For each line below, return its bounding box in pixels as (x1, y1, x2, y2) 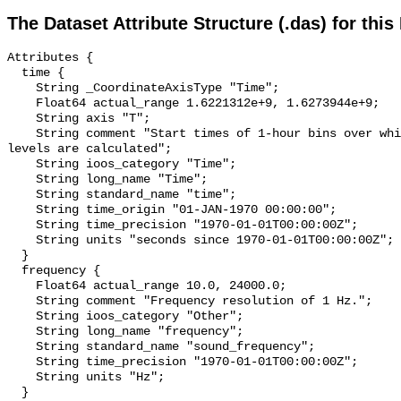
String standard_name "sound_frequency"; (7, 340, 36, 354)
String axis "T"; (7, 112, 36, 126)
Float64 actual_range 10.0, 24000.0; (7, 279, 36, 294)
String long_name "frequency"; (7, 325, 36, 339)
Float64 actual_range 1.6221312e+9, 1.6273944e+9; (7, 97, 36, 111)
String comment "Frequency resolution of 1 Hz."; (7, 294, 36, 309)
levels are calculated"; (7, 142, 172, 157)
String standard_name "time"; (7, 188, 36, 202)
